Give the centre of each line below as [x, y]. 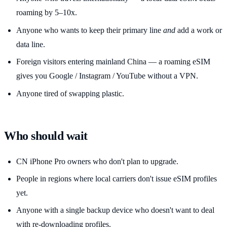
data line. [31, 44]
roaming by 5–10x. [47, 13]
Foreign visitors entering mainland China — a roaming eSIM [113, 62]
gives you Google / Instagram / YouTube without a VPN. [107, 76]
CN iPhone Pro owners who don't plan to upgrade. [97, 161]
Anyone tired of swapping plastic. [70, 93]
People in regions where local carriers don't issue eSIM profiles [117, 179]
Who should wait [46, 136]
